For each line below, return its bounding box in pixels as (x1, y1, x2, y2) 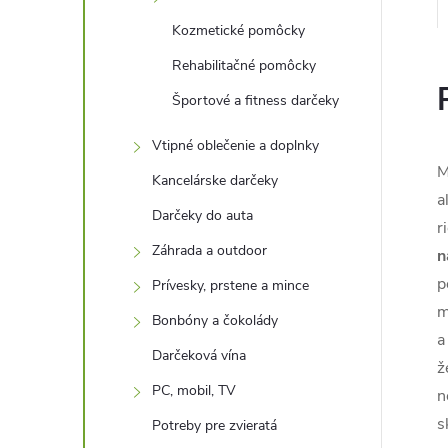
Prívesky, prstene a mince (152, 276, 309, 295)
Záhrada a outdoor (152, 241, 267, 260)
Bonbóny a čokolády (152, 311, 278, 330)
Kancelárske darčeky (152, 171, 278, 190)
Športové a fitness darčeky (172, 91, 339, 110)
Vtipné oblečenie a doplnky (152, 136, 319, 155)
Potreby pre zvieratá (152, 416, 277, 435)
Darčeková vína (152, 346, 246, 365)
